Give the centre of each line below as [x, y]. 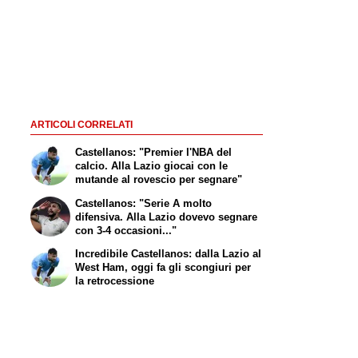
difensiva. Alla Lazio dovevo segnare [167, 217]
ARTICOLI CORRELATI [81, 124]
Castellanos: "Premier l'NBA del [154, 152]
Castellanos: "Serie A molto [144, 203]
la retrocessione [115, 281]
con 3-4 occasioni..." [126, 230]
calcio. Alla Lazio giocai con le [152, 165]
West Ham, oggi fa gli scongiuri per [163, 268]
